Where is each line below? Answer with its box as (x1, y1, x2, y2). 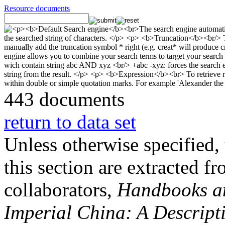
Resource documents (4, 4, 70, 13)
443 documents (4, 88, 125, 110)
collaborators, (4, 179, 117, 200)
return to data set (4, 111, 136, 133)
